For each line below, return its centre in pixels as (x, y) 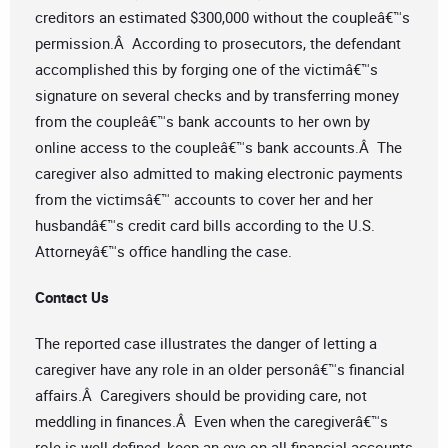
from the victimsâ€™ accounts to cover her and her (204, 199)
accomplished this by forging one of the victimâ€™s (206, 69)
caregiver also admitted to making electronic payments (219, 173)
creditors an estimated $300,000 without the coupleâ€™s (222, 17)
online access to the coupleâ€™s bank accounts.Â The (218, 147)
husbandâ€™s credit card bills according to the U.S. (205, 225)
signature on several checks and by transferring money (217, 95)
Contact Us (72, 297)
